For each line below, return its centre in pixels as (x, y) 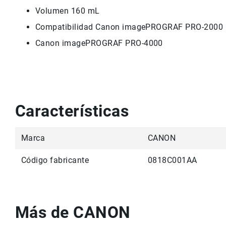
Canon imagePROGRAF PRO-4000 (99, 43)
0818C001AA (172, 160)
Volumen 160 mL (68, 11)
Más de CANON (73, 212)
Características (72, 111)
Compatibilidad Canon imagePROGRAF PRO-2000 (129, 27)
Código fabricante (55, 160)
